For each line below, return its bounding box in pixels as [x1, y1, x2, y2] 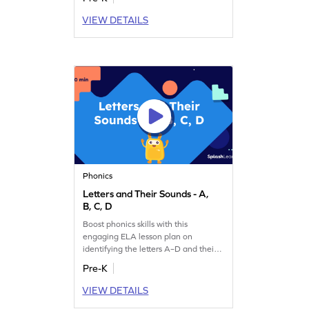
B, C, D [83, 200, 112, 212]
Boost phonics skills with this [83, 219, 188, 229]
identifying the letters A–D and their [83, 243, 217, 254]
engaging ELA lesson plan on [83, 231, 193, 241]
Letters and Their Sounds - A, [83, 188, 210, 199]
